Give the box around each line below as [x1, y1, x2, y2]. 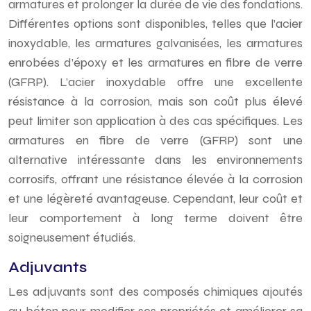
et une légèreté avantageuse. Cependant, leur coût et [8, 191, 303, 206]
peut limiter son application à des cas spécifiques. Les [8, 113, 303, 128]
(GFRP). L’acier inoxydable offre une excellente [8, 74, 303, 90]
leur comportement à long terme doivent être [8, 210, 303, 226]
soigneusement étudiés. [8, 230, 135, 245]
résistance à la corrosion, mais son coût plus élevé [8, 94, 303, 109]
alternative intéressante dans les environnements [8, 152, 303, 167]
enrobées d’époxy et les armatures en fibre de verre [8, 55, 303, 70]
